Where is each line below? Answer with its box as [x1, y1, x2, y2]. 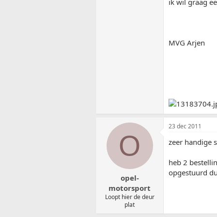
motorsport [108, 183, 151, 193]
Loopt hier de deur [105, 192, 155, 201]
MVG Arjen [169, 38, 205, 48]
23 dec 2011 [169, 122, 201, 131]
